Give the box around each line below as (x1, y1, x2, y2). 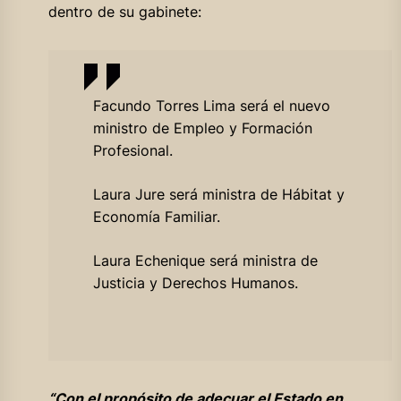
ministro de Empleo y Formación (92, 118, 312, 137)
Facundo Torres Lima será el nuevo (92, 96, 330, 115)
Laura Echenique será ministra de (92, 251, 318, 269)
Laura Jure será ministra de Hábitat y (92, 184, 345, 203)
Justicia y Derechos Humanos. (92, 273, 298, 292)
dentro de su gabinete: (47, 2, 201, 21)
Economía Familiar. (92, 207, 220, 226)
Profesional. (92, 141, 173, 159)
